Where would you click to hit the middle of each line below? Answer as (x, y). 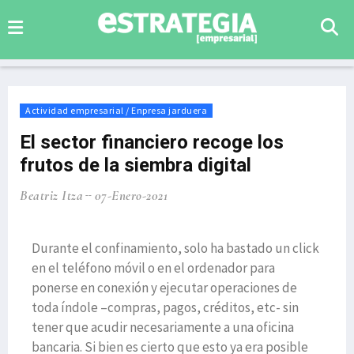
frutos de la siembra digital (136, 165)
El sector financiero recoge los (152, 142)
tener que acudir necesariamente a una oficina (163, 327)
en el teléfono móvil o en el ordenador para (153, 268)
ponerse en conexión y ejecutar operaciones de (164, 288)
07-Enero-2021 (131, 196)
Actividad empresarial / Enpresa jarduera (116, 110)
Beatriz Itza (51, 196)
